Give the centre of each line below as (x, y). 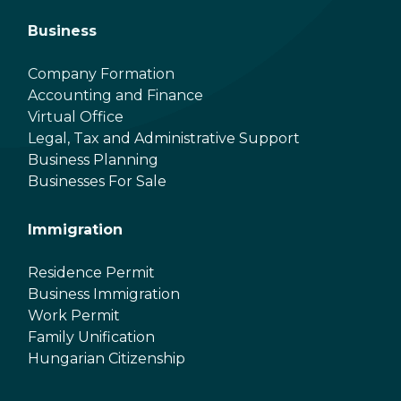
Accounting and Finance (115, 95)
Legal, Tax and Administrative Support (164, 138)
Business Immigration (104, 294)
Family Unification (91, 337)
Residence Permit (91, 272)
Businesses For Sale (97, 181)
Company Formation (101, 73)
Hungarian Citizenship (107, 358)
